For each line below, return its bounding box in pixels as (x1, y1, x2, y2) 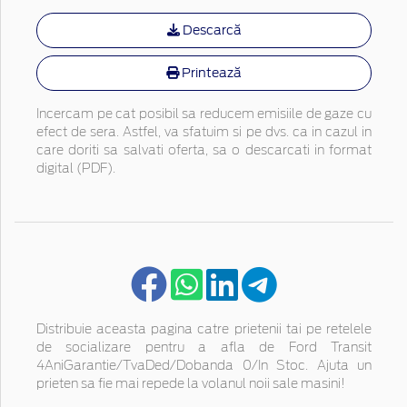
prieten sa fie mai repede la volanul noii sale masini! (36, 377, 345, 391)
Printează (179, 65, 242, 80)
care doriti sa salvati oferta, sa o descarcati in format (36, 144, 372, 157)
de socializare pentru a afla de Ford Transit (36, 341, 372, 354)
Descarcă (179, 22, 242, 37)
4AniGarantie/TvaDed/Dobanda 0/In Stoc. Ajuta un (36, 359, 372, 372)
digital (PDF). (36, 162, 115, 175)
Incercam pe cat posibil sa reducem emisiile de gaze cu (36, 107, 372, 121)
